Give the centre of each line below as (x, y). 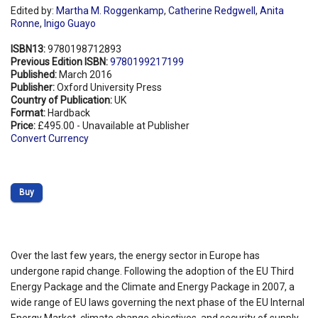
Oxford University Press (109, 87)
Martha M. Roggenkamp (110, 10)
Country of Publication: (62, 100)
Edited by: (33, 10)
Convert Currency (50, 138)
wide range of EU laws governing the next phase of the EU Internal (158, 302)
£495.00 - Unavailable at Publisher (114, 125)
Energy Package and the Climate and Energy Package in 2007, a (153, 286)
